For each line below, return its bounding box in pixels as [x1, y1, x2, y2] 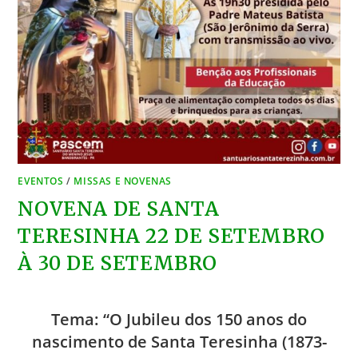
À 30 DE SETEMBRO [18, 251, 218, 276]
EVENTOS [18, 174, 64, 189]
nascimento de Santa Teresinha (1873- [31, 331, 327, 353]
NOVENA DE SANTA [18, 197, 220, 222]
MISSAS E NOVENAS [74, 174, 173, 189]
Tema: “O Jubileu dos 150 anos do [51, 308, 307, 331]
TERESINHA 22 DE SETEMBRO [18, 224, 325, 249]
